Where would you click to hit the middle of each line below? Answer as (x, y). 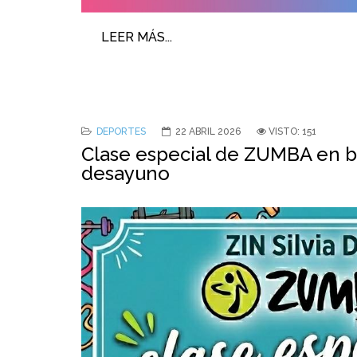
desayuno (126, 173)
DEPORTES (121, 131)
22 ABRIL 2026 (208, 131)
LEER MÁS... (137, 37)
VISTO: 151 (292, 131)
